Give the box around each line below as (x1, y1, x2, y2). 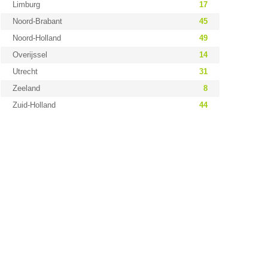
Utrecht (12, 67, 38, 76)
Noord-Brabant (12, 17, 62, 26)
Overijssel (12, 50, 47, 59)
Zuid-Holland (12, 100, 56, 109)
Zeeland (12, 84, 40, 93)
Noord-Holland (12, 33, 61, 42)
